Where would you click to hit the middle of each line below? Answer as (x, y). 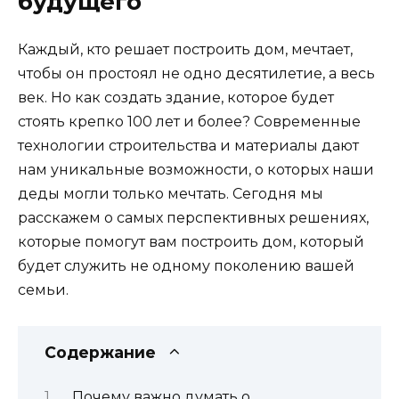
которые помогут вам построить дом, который (191, 242)
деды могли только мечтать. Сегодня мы (171, 194)
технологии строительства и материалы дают (188, 146)
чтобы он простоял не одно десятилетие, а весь (196, 73)
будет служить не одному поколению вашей (186, 266)
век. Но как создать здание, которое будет (176, 98)
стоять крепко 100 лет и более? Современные (189, 122)
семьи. (43, 290)
